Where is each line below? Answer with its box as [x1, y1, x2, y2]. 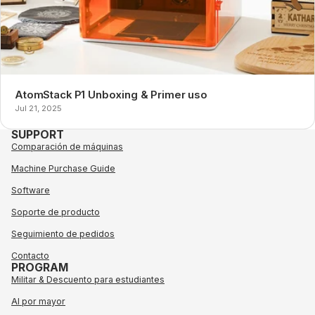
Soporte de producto [11, 206, 100, 217]
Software [11, 184, 50, 195]
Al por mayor [11, 295, 65, 307]
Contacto [11, 250, 49, 261]
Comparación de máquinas [11, 141, 123, 152]
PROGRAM [11, 260, 68, 274]
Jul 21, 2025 [15, 103, 62, 113]
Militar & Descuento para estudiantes [11, 274, 165, 285]
